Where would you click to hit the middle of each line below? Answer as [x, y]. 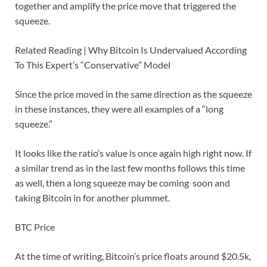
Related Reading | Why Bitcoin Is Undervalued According [131, 50]
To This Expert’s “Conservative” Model [93, 65]
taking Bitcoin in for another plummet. [92, 198]
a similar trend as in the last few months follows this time [130, 168]
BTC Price [35, 227]
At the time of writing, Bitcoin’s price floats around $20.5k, [133, 256]
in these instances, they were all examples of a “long [119, 109]
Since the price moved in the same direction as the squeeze [133, 94]
